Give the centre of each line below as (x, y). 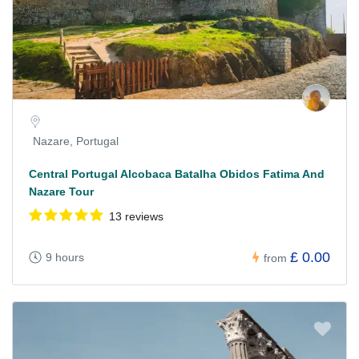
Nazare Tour (61, 192)
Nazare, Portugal (76, 141)
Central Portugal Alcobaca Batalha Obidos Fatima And (177, 174)
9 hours (65, 258)
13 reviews (136, 217)
